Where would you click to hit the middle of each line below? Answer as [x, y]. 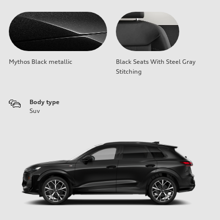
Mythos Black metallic [41, 61]
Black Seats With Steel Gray [156, 61]
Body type [44, 102]
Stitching [129, 71]
